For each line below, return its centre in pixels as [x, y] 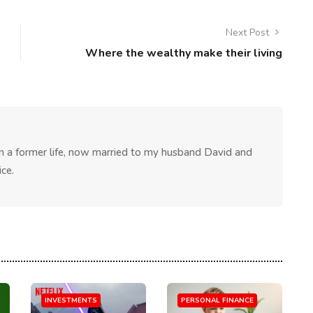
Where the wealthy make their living [184, 53]
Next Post [249, 32]
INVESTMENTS [71, 300]
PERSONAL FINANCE [217, 300]
